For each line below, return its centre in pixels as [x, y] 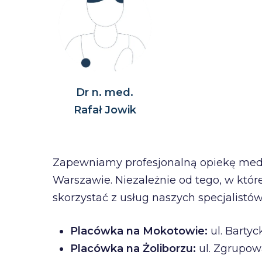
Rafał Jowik [105, 110]
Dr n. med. [105, 92]
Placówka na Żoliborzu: [133, 248]
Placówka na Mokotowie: [139, 231]
